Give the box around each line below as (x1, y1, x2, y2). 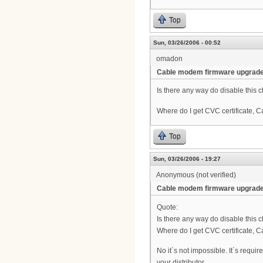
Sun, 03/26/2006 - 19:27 (153, 156, 221, 163)
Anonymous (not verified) (156, 171, 236, 180)
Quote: (157, 203, 178, 211)
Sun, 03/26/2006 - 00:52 (153, 39, 221, 46)
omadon (156, 54, 183, 63)
